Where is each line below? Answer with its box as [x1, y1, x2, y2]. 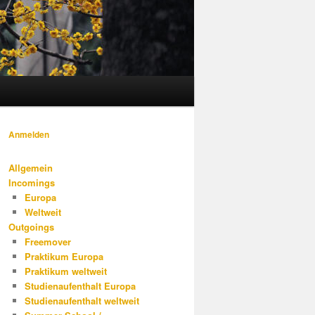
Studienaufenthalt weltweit [24, 293, 139, 307]
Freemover [24, 234, 71, 248]
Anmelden [8, 128, 49, 141]
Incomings [8, 175, 55, 189]
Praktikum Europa [24, 249, 103, 263]
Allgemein [8, 160, 53, 174]
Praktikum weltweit [24, 264, 107, 278]
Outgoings [8, 219, 54, 233]
